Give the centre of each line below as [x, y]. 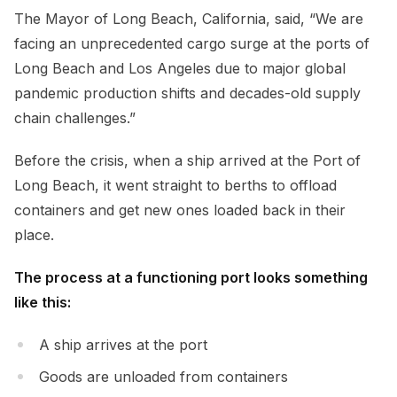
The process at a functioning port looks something [191, 277]
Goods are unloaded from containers [163, 376]
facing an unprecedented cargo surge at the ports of [192, 43]
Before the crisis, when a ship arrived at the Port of [187, 160]
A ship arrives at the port [125, 344]
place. [34, 234]
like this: [44, 302]
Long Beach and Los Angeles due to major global [180, 68]
